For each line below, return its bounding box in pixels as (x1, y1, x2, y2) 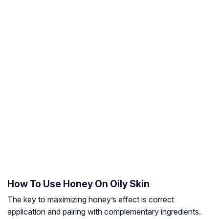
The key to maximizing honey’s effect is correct (7, 195, 174, 205)
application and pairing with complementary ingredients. (7, 207, 201, 217)
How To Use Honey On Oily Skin (7, 178, 150, 190)
